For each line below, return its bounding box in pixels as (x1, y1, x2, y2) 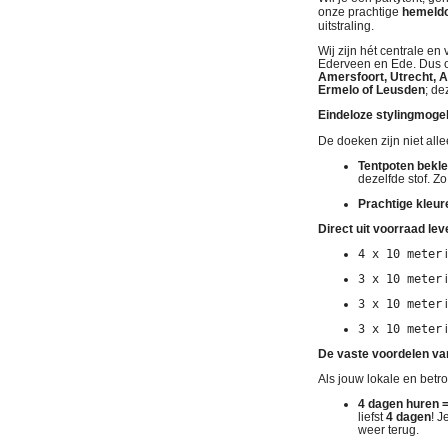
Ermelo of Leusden (318, 82, 425, 97)
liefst (358, 409, 386, 424)
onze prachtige (318, 4, 402, 19)
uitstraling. (318, 18, 374, 33)
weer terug (358, 422, 416, 437)
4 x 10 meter (358, 246, 442, 261)
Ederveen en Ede (318, 56, 413, 71)
